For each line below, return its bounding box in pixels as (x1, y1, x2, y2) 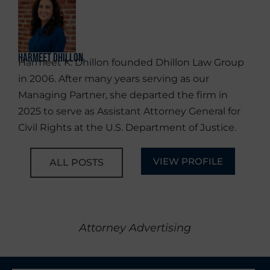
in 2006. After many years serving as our (18, 73, 209, 85)
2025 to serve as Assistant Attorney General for (18, 105, 240, 118)
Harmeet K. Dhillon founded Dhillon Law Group (18, 57, 244, 69)
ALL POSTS (49, 157, 104, 169)
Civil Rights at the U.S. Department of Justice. (18, 122, 236, 134)
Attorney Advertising (79, 221, 191, 235)
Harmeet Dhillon (18, 51, 83, 65)
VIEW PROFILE (153, 155, 223, 168)
